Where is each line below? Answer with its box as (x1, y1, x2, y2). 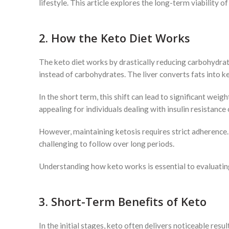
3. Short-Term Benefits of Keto (39, 194, 207, 209)
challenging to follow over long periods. (39, 139, 174, 148)
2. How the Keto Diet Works (39, 30, 190, 45)
